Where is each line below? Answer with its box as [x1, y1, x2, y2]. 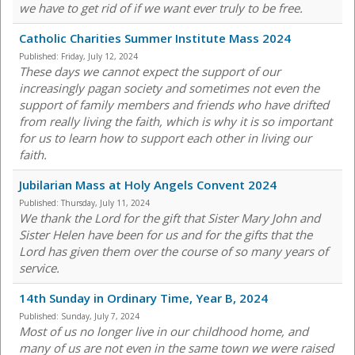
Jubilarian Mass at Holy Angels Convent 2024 [19, 177, 277, 193]
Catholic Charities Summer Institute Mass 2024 [19, 30, 291, 47]
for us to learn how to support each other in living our [19, 130, 311, 147]
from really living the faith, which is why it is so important [19, 113, 332, 130]
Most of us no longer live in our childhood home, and [19, 323, 308, 340]
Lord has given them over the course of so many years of [19, 243, 328, 260]
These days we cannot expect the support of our [19, 63, 281, 80]
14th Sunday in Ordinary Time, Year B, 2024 [19, 290, 268, 307]
